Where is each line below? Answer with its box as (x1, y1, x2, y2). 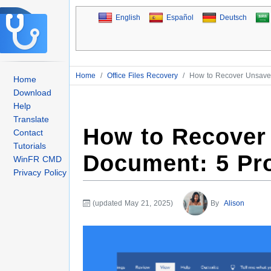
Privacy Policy (13, 167, 67, 177)
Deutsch (219, 13, 247, 22)
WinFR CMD (13, 154, 62, 164)
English (115, 13, 140, 22)
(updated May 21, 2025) (93, 199, 173, 208)
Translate (13, 114, 49, 124)
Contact (13, 127, 43, 137)
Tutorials (13, 140, 46, 151)
